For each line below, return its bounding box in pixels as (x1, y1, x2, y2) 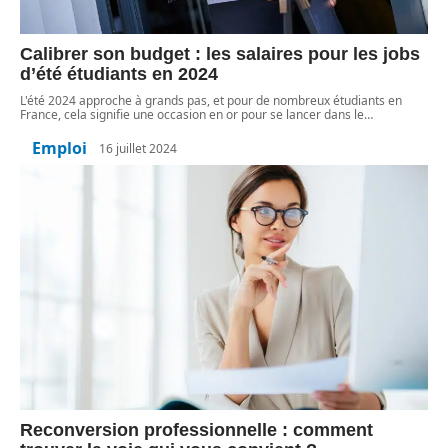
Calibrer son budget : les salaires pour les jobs (20, 44, 420, 65)
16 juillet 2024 (99, 139, 177, 157)
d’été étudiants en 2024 (20, 64, 218, 85)
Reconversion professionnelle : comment (20, 420, 373, 441)
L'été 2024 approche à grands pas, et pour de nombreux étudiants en (20, 92, 402, 110)
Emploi (32, 137, 87, 160)
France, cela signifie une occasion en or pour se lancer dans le (20, 106, 364, 124)
